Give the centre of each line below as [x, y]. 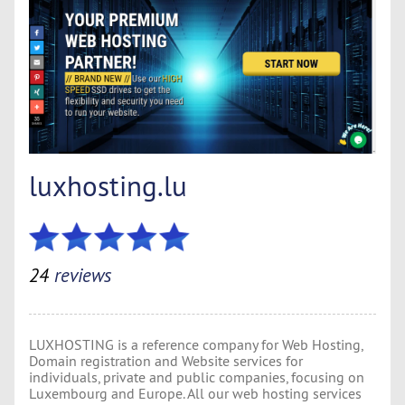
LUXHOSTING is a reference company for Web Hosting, [196, 344]
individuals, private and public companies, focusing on [197, 377]
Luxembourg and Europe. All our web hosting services [195, 393]
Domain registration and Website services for [166, 360]
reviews [80, 275]
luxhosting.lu [108, 185]
